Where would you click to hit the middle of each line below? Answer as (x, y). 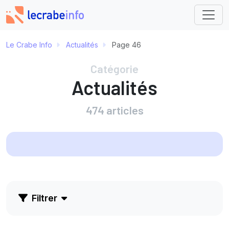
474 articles (114, 110)
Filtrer (44, 198)
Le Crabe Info (29, 44)
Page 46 (125, 44)
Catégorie (114, 68)
